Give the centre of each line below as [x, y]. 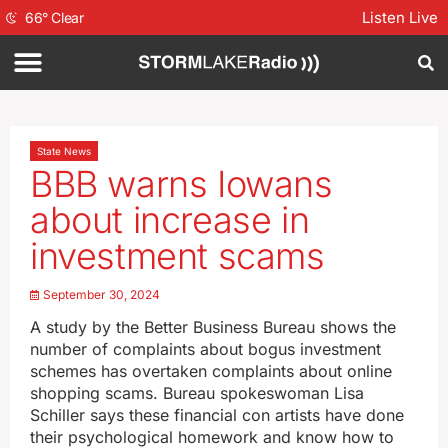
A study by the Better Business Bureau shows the [213, 327]
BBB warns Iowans [181, 184]
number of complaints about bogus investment [205, 349]
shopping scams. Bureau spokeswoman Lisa [197, 393]
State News [64, 151]
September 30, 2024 [101, 294]
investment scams [177, 256]
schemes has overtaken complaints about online [211, 371]
